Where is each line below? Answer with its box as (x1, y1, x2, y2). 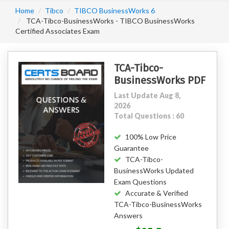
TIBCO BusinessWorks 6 (74, 6, 155, 15)
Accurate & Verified (125, 189, 189, 197)
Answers (114, 211, 143, 220)
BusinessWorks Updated (114, 166, 194, 175)
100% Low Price (125, 132, 177, 141)
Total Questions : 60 (114, 111, 185, 120)
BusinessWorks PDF (114, 74, 206, 86)
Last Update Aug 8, (114, 91, 181, 100)
